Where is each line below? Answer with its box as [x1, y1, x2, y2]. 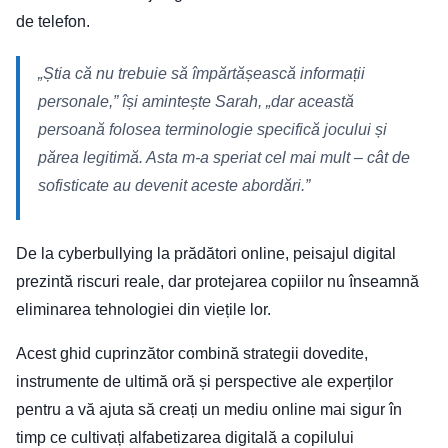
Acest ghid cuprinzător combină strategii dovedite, [16, 345, 368, 362]
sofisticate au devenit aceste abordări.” [38, 177, 310, 194]
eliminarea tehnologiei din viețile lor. [16, 301, 271, 318]
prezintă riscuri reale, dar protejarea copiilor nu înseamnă [16, 273, 419, 290]
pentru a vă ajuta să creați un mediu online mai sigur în [16, 401, 402, 418]
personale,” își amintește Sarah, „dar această [38, 93, 354, 110]
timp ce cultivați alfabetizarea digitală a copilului [16, 429, 354, 446]
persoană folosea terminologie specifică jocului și [38, 121, 387, 138]
